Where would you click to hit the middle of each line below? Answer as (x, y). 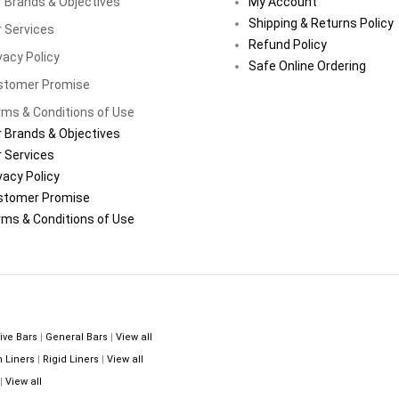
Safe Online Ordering (307, 65)
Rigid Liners (71, 359)
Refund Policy (288, 44)
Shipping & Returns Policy (321, 23)
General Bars (77, 337)
